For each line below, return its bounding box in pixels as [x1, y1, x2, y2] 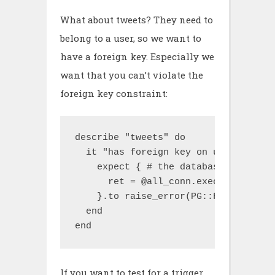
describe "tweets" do [75, 133, 185, 143]
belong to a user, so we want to [60, 31, 201, 44]
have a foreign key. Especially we [60, 50, 214, 63]
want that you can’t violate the [60, 68, 203, 81]
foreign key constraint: [60, 87, 168, 99]
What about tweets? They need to [60, 13, 213, 26]
